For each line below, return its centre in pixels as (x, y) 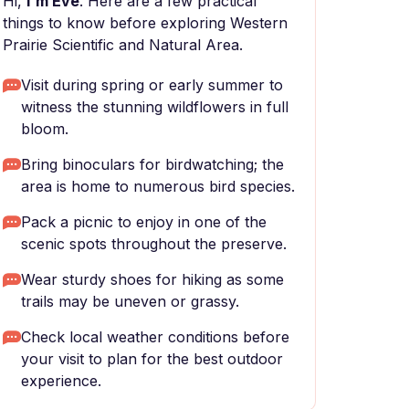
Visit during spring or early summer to (152, 85)
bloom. (45, 129)
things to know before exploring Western (145, 23)
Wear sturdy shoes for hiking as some (152, 279)
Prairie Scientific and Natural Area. (123, 45)
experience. (61, 381)
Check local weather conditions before (155, 337)
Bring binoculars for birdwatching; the (152, 164)
